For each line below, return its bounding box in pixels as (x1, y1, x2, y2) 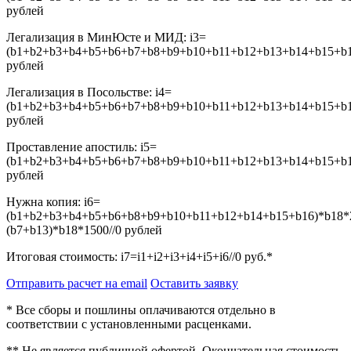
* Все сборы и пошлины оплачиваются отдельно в (6, 302, 276, 317)
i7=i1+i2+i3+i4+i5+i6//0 (121, 249, 241, 263)
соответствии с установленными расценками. (6, 317, 251, 331)
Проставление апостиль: (6, 139, 140, 154)
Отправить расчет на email (6, 276, 147, 290)
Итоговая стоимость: (6, 249, 121, 263)
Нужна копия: (6, 194, 84, 208)
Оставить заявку (150, 276, 238, 290)
